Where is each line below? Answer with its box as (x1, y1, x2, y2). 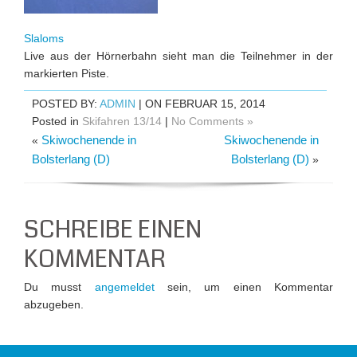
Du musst (24, 280, 95, 293)
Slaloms (24, 32, 64, 45)
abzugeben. (24, 298, 84, 311)
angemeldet (94, 280, 155, 293)
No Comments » (171, 115, 253, 127)
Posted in (32, 115, 82, 127)
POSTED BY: (32, 97, 100, 110)
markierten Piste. (24, 67, 109, 80)
